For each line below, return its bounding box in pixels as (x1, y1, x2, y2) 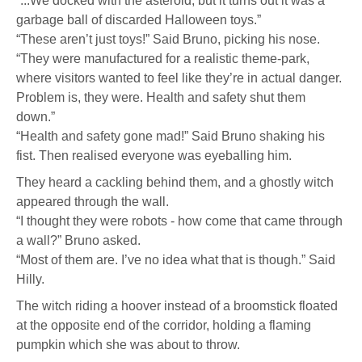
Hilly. (16, 272, 44, 286)
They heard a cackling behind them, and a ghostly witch (16, 175, 334, 189)
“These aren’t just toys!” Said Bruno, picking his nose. (16, 32, 320, 46)
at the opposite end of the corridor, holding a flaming (16, 318, 311, 332)
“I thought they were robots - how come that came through (16, 214, 343, 228)
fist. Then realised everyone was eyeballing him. (16, 149, 292, 162)
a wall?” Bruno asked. (16, 234, 141, 247)
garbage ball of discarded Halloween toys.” (16, 13, 261, 27)
